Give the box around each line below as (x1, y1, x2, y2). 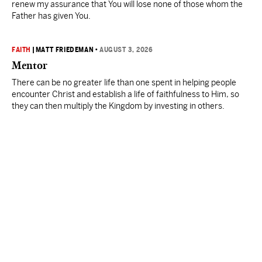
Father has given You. (12, 11, 91, 20)
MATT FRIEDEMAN (35, 46, 94, 54)
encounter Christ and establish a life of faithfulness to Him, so (12, 89, 239, 99)
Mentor (12, 59, 47, 72)
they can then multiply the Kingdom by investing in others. (12, 101, 226, 111)
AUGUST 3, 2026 (99, 46, 153, 54)
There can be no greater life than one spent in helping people (12, 78, 236, 87)
